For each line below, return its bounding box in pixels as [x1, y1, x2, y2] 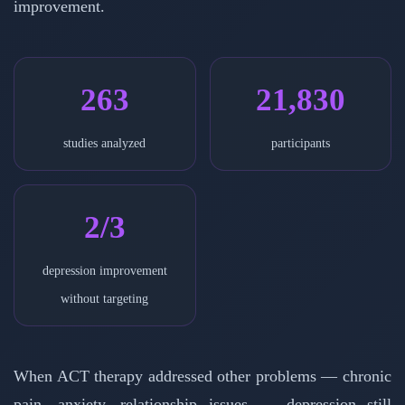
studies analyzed [63, 135, 146, 150]
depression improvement [42, 262, 167, 278]
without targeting [61, 290, 149, 306]
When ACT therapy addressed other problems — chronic [14, 366, 391, 385]
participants [270, 135, 330, 150]
